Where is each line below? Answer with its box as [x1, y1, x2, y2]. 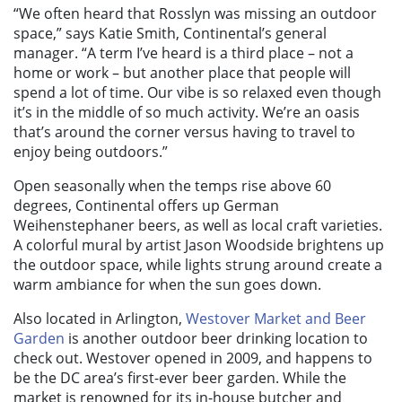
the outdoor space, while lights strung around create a [13, 255, 382, 275]
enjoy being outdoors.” [13, 142, 168, 162]
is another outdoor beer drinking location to [65, 328, 368, 349]
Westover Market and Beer [186, 309, 366, 329]
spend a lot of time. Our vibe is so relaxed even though [13, 83, 381, 103]
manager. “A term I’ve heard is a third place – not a [13, 43, 354, 64]
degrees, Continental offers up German [13, 196, 279, 216]
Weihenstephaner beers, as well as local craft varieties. [13, 215, 382, 236]
